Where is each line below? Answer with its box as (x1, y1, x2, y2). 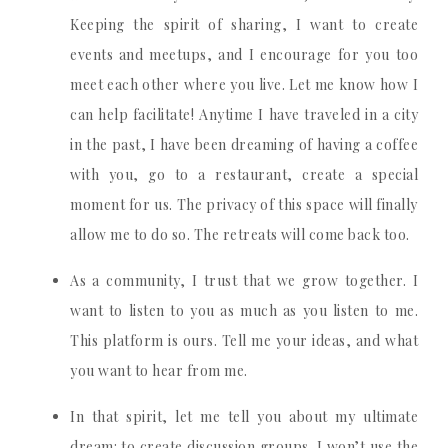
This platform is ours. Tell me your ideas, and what (70, 331, 418, 350)
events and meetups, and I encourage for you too (70, 45, 418, 64)
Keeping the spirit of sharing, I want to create (70, 15, 418, 34)
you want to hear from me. (70, 361, 251, 380)
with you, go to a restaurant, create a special (70, 165, 418, 184)
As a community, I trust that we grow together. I (70, 271, 418, 290)
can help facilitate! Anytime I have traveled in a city (70, 105, 418, 124)
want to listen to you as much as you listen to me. (70, 301, 418, 320)
